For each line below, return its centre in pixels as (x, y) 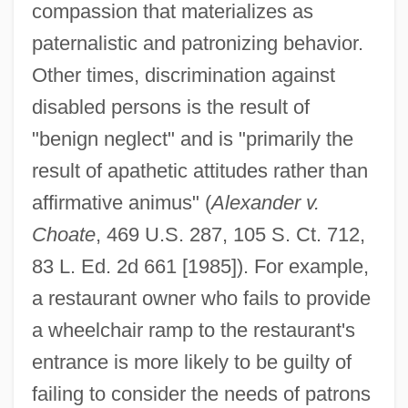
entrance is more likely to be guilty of (191, 362)
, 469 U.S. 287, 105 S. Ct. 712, (230, 234)
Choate (63, 234)
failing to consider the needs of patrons (201, 393)
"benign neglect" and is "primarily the (192, 138)
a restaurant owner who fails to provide (201, 298)
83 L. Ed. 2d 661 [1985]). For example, (200, 266)
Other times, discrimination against (183, 75)
